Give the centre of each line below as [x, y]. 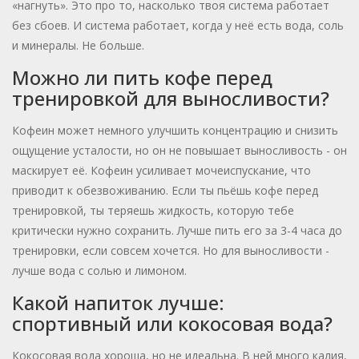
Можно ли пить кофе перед [142, 78]
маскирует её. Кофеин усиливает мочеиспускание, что [161, 171]
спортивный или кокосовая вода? [172, 324]
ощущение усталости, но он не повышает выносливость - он [179, 151]
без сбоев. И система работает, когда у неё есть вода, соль [178, 26]
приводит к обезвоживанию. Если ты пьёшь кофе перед [165, 191]
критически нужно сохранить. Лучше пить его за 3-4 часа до [177, 231]
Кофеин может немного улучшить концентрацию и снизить [175, 131]
